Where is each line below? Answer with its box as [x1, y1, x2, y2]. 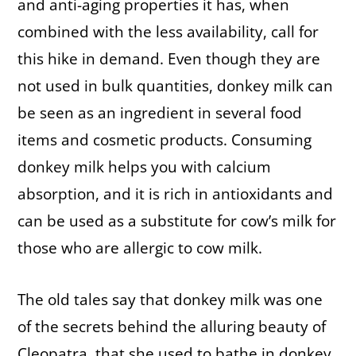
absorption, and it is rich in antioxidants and [17, 183, 333, 204]
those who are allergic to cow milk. [17, 237, 262, 258]
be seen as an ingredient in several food [17, 102, 302, 123]
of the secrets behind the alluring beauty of [17, 316, 326, 338]
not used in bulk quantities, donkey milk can [17, 75, 333, 96]
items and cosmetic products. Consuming [17, 129, 311, 150]
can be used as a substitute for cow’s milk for [17, 210, 336, 231]
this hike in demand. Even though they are [17, 48, 320, 69]
